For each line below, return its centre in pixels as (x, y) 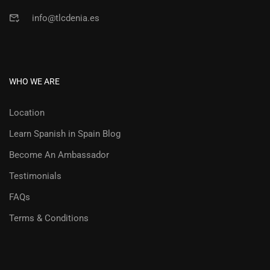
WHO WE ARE (34, 82)
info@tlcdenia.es (66, 18)
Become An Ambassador (59, 155)
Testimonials (35, 176)
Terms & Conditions (49, 218)
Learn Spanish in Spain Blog (65, 134)
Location (27, 113)
